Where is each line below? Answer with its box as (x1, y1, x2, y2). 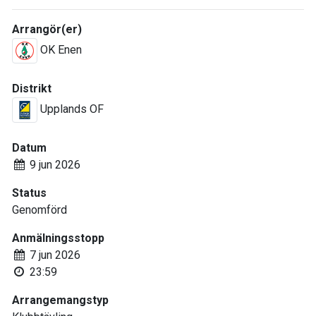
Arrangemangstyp (12, 293, 109, 307)
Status (12, 186, 47, 200)
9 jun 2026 (26, 158, 80, 171)
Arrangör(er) (12, 23, 82, 36)
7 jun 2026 (26, 248, 80, 262)
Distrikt (12, 82, 51, 95)
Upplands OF (37, 102, 104, 116)
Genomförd (12, 203, 67, 217)
